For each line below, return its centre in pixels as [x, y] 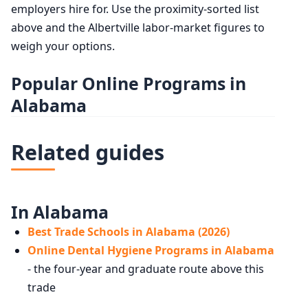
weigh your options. [63, 46]
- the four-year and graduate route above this [146, 269]
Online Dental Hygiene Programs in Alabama [151, 251]
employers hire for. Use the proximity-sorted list [135, 9]
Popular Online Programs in [129, 84]
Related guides [88, 153]
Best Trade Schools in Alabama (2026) [129, 232]
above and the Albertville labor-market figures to [138, 28]
